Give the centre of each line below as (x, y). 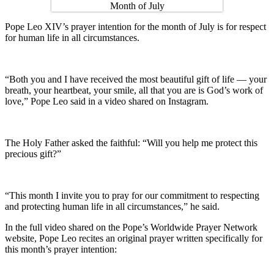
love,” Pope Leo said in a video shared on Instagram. (107, 101)
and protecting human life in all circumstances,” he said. (112, 206)
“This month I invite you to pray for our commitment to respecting (132, 195)
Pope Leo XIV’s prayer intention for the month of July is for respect (135, 26)
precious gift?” (33, 154)
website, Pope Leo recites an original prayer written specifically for (134, 238)
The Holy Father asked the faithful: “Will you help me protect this (131, 143)
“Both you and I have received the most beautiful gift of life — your (136, 79)
